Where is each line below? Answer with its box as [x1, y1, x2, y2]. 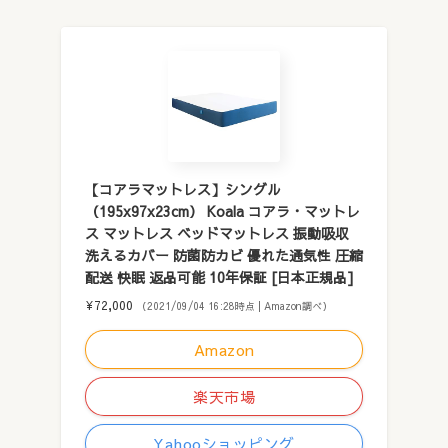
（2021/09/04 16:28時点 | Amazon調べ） [136, 298, 332, 313]
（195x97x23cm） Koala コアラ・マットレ [84, 200, 360, 221]
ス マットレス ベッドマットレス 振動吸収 [84, 222, 349, 243]
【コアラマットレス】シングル [84, 178, 281, 199]
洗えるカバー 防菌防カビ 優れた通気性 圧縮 [84, 244, 363, 265]
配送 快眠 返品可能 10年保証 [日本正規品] [84, 266, 354, 287]
